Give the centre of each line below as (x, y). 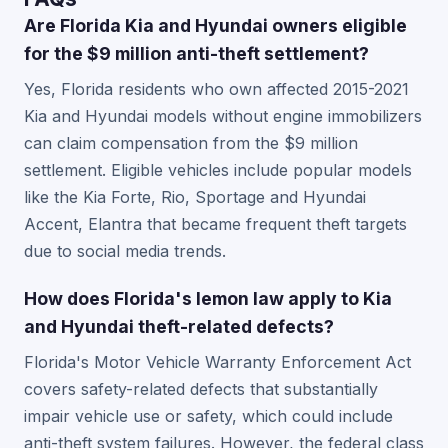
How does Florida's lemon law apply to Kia (208, 298)
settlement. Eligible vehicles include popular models (218, 170)
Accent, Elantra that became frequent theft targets (215, 224)
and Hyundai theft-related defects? (179, 326)
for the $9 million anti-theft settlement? (196, 53)
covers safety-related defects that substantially (201, 389)
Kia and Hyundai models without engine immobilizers (223, 116)
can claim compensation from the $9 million (191, 143)
